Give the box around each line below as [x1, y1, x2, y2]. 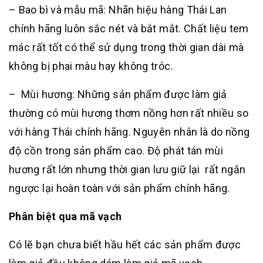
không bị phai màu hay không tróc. [9, 59, 173, 72]
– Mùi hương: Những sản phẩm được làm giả [9, 87, 227, 100]
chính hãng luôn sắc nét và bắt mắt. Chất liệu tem [9, 22, 249, 35]
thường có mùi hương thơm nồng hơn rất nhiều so [9, 106, 249, 119]
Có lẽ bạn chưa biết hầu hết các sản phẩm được [9, 238, 241, 251]
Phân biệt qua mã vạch [9, 210, 122, 222]
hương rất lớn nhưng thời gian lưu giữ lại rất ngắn [9, 163, 246, 176]
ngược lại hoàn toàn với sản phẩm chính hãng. [9, 181, 230, 194]
